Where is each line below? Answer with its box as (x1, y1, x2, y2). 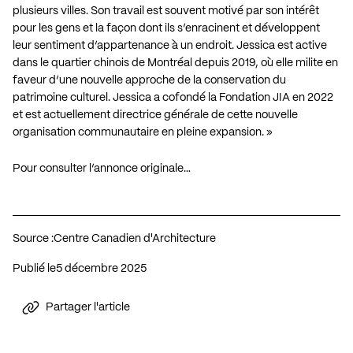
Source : (13, 232, 54, 244)
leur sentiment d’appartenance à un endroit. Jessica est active (13, 39, 327, 51)
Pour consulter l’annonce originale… (13, 162, 191, 174)
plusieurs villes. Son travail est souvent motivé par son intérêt (13, 5, 319, 17)
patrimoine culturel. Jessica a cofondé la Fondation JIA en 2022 (13, 91, 333, 103)
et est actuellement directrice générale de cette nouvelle (13, 109, 298, 121)
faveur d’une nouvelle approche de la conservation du (13, 74, 286, 86)
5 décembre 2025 (62, 262, 147, 274)
